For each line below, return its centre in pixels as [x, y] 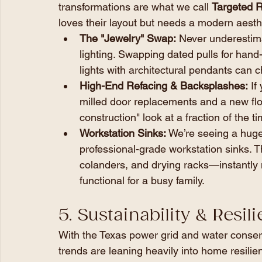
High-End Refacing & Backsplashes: [164, 85]
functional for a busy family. [142, 180]
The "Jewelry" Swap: [128, 38]
